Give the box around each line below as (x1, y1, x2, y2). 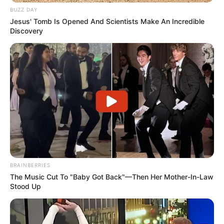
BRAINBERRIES (10, 162, 50, 168)
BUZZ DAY (10, 6, 37, 13)
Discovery (10, 26, 43, 35)
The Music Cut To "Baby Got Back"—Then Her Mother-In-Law (10, 172, 213, 181)
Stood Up (10, 182, 41, 191)
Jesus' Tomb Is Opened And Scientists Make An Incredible (10, 17, 204, 26)
